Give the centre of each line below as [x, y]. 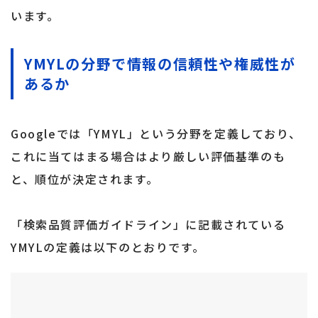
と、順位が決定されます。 [85, 179]
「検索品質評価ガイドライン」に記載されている [148, 225]
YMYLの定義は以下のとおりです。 [108, 247]
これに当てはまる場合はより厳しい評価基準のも [148, 157]
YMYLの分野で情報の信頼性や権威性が [160, 64]
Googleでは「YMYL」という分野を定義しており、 [156, 134]
